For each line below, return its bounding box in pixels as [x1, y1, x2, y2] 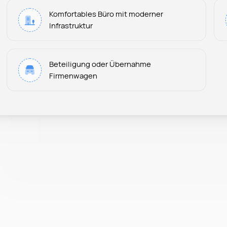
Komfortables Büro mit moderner [49, 9, 164, 19]
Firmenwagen [49, 70, 98, 81]
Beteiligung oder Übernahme [49, 59, 152, 69]
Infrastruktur [49, 20, 93, 31]
